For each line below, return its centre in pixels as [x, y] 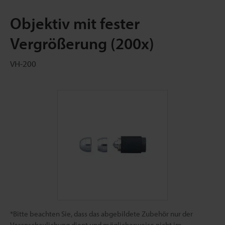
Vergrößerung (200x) [82, 43]
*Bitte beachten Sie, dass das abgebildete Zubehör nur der [101, 214]
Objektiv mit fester [75, 23]
